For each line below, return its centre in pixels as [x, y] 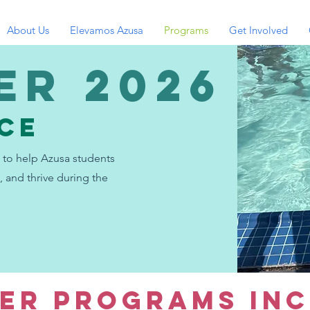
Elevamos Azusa [107, 30]
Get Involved [258, 30]
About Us [28, 30]
